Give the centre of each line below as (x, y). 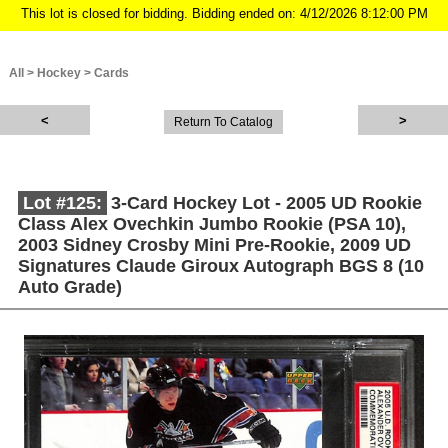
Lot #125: (64, 203)
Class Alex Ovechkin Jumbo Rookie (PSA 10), (211, 224)
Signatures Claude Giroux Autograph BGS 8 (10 (220, 266)
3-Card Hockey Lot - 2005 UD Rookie (266, 203)
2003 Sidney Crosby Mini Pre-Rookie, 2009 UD (214, 245)
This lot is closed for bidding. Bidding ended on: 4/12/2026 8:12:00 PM (224, 13)
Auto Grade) (69, 287)
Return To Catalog (224, 122)
